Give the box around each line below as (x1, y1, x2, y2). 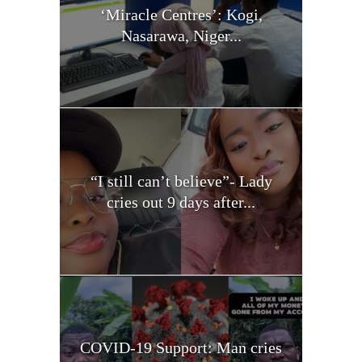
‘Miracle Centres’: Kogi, (99, 5, 263, 23)
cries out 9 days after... (107, 192, 255, 211)
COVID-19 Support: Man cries (80, 339, 282, 357)
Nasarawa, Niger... (120, 26, 242, 44)
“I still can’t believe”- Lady (90, 171, 272, 190)
